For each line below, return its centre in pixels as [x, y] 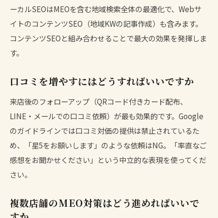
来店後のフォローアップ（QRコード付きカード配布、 [99, 101]
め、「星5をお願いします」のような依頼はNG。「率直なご [108, 145]
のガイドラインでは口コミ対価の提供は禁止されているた [105, 130]
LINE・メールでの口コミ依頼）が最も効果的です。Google [107, 116]
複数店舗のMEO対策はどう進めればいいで [105, 202]
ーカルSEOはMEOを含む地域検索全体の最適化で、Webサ [106, 9]
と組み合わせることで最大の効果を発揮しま [134, 38]
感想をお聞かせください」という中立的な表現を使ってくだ [108, 159]
